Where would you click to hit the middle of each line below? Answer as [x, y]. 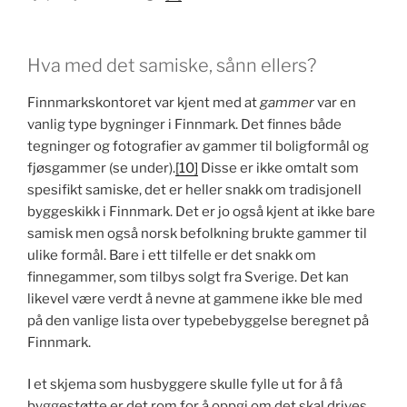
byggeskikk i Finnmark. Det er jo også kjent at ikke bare [201, 211]
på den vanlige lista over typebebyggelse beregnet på [198, 320]
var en [335, 102]
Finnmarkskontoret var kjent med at [144, 102]
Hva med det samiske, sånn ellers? [172, 65]
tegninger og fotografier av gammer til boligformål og [198, 146]
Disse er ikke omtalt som [278, 168]
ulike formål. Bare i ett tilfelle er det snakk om [172, 255]
